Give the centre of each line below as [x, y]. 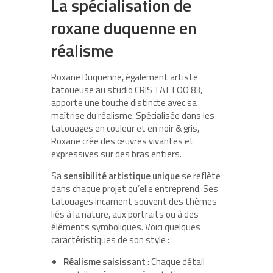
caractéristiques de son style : [110, 239]
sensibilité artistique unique [122, 175]
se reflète [200, 175]
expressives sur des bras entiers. [116, 154]
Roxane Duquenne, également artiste [125, 77]
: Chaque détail [175, 261]
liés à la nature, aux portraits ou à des [125, 214]
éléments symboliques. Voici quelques [126, 227]
